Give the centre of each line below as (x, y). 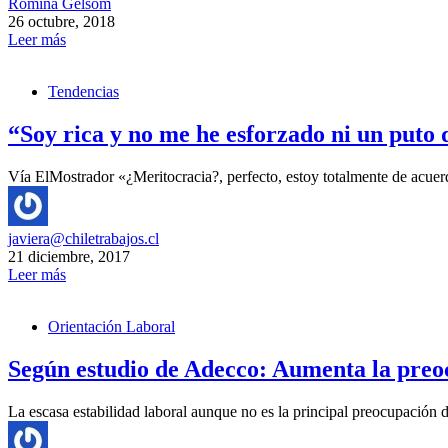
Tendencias (83, 91)
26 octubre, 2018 (61, 21)
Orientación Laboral (111, 326)
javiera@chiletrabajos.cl (83, 238)
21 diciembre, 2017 (69, 256)
